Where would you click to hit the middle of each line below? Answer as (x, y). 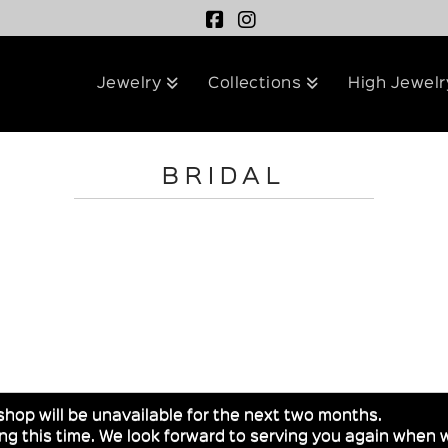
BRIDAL (224, 177)
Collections (255, 84)
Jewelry (129, 84)
